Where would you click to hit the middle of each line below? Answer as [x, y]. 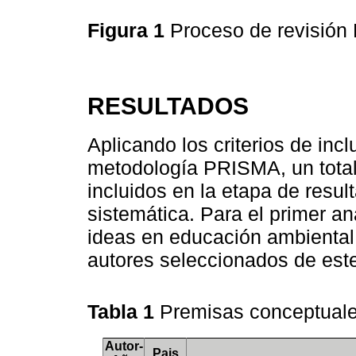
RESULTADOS [168, 106]
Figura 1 [129, 31]
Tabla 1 [124, 312]
